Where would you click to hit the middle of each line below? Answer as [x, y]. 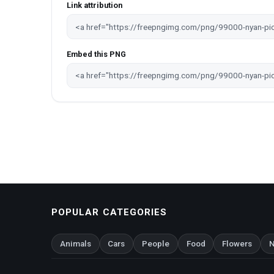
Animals [75, 243]
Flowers [237, 243]
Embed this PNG [96, 54]
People [155, 243]
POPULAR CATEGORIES [109, 213]
